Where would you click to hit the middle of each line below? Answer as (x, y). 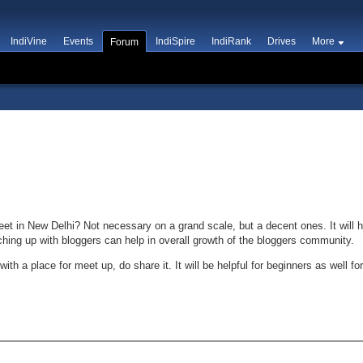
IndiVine (29, 41)
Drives (282, 41)
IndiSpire (175, 41)
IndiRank (231, 41)
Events (78, 41)
